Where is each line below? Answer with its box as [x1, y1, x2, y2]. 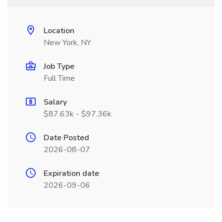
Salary [44, 97, 67, 108]
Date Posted [44, 132, 89, 143]
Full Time [44, 73, 75, 84]
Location [44, 25, 74, 36]
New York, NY [44, 37, 91, 48]
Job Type [44, 61, 74, 72]
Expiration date [44, 168, 99, 179]
